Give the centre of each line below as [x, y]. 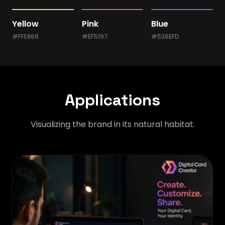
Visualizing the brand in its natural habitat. [113, 124]
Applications [113, 100]
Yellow [25, 24]
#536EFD [165, 36]
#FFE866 [25, 36]
